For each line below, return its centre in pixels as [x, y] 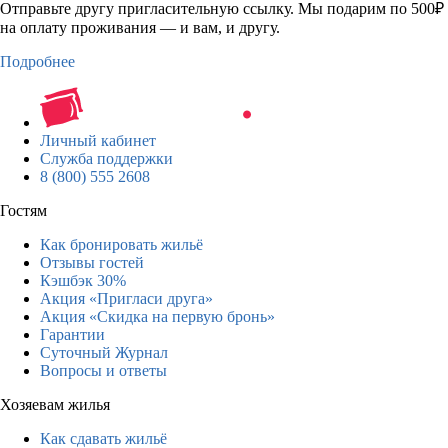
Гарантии [72, 334]
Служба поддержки [106, 158]
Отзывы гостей [92, 262]
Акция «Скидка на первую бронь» [157, 316]
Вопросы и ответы [103, 370]
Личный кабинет [98, 140]
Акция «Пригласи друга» [126, 298]
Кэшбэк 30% [83, 280]
